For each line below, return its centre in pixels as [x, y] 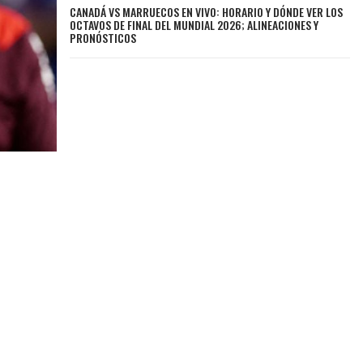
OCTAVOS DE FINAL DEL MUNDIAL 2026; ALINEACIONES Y [194, 24]
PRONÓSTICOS [103, 37]
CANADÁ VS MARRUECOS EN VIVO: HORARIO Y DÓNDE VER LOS [207, 11]
